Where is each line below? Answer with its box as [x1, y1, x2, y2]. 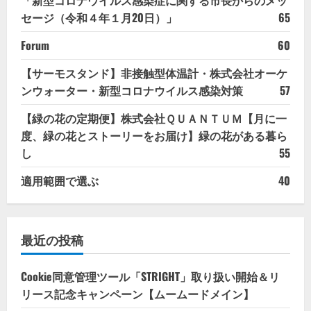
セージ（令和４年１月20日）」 [21, 8, 177, 26]
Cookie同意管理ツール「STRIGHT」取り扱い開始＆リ [21, 267, 280, 285]
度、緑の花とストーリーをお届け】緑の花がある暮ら [21, 126, 287, 144]
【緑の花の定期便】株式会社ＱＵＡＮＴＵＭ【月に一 [21, 109, 287, 126]
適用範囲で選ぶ [21, 171, 99, 189]
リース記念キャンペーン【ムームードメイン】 [21, 285, 254, 302]
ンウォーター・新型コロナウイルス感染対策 [21, 81, 243, 99]
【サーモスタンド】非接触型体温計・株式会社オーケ [21, 64, 287, 81]
